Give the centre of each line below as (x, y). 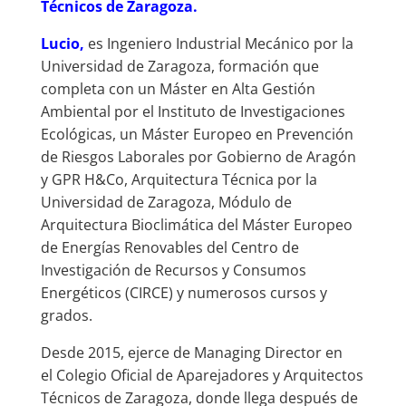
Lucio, (64, 43)
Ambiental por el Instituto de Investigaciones (193, 111)
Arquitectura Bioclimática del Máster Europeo (196, 224)
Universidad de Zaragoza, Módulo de (166, 202)
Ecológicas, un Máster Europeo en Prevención (197, 134)
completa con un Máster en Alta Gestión (178, 88)
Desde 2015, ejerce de (117, 352)
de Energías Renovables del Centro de (169, 247)
